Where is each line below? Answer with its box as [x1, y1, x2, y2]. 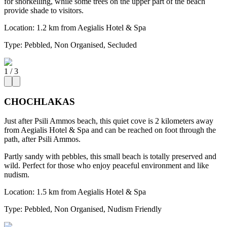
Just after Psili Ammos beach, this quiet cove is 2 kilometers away [4, 117, 213, 126]
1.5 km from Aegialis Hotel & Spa [36, 187, 146, 197]
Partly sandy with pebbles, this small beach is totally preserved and [4, 152, 216, 161]
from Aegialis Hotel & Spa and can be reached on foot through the [4, 126, 216, 135]
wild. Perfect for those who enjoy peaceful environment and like [4, 161, 209, 170]
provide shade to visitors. [4, 6, 84, 15]
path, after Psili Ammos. [4, 135, 81, 144]
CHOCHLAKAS [4, 96, 75, 107]
